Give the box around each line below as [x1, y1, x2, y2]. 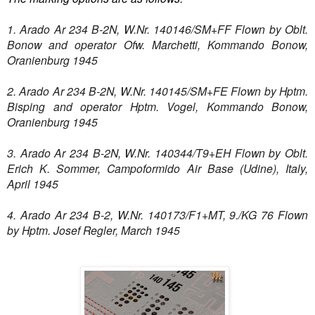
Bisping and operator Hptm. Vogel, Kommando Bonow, [7, 98, 308, 115]
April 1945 [7, 176, 58, 192]
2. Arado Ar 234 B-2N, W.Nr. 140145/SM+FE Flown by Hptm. [7, 83, 308, 99]
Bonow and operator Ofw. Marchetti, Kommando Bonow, [7, 37, 308, 53]
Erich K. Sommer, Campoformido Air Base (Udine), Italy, [7, 160, 308, 176]
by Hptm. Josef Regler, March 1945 [7, 222, 180, 238]
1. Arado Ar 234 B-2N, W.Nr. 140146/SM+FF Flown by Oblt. [7, 21, 308, 37]
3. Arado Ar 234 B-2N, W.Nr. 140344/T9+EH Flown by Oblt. [7, 145, 308, 161]
